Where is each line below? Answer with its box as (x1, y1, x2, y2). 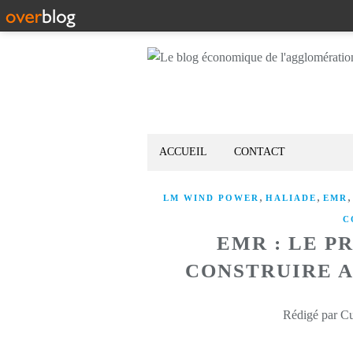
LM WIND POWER (162, 193, 259, 203)
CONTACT (234, 146, 285, 158)
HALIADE (265, 193, 317, 203)
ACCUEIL (159, 146, 207, 158)
